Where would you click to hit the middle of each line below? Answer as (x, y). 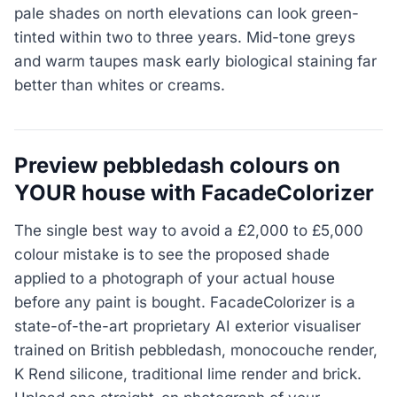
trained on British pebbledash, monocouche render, (196, 350)
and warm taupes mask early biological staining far (195, 61)
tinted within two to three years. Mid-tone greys (185, 37)
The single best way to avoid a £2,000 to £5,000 (189, 231)
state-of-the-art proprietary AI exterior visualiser (187, 327)
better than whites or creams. (120, 85)
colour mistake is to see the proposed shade (172, 255)
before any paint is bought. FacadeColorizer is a (185, 303)
